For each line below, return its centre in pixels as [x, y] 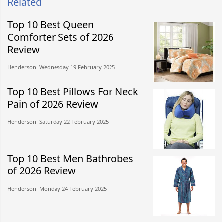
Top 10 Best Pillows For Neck [73, 91]
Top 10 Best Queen [51, 24]
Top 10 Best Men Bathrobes [70, 158]
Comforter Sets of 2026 [60, 37]
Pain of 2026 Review [53, 104]
